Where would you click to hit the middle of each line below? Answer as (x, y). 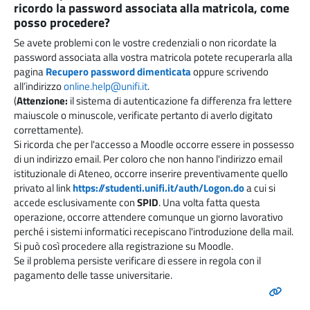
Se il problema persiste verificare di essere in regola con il (137, 261)
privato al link (43, 188)
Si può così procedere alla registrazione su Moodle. (124, 246)
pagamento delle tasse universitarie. (93, 275)
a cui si (260, 188)
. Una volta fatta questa (209, 203)
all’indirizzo (39, 86)
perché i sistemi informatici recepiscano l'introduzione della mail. (154, 232)
